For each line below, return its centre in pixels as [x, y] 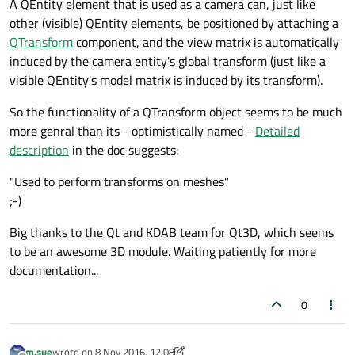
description [39, 149]
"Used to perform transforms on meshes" [119, 181]
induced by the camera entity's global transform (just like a [168, 61]
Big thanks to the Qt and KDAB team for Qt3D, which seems [172, 232]
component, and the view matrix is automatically [206, 42]
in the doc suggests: [124, 149]
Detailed [277, 130]
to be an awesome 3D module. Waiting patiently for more [163, 251]
